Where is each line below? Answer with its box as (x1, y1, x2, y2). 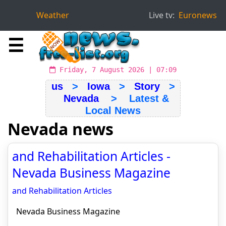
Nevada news (8, 118, 114, 140)
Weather (36, 10, 69, 21)
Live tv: (149, 10, 175, 21)
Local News (85, 105, 141, 116)
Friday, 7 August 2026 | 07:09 (55, 66, 177, 74)
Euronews (179, 10, 217, 21)
